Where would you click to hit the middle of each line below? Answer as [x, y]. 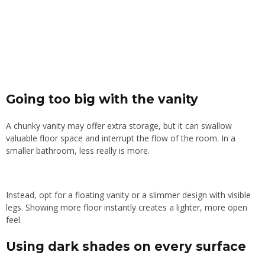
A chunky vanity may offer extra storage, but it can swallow [119, 126]
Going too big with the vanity [102, 99]
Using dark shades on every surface [126, 247]
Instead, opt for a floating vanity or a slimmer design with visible [128, 195]
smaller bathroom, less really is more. [78, 151]
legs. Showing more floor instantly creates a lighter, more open [127, 208]
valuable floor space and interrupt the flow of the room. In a [121, 138]
